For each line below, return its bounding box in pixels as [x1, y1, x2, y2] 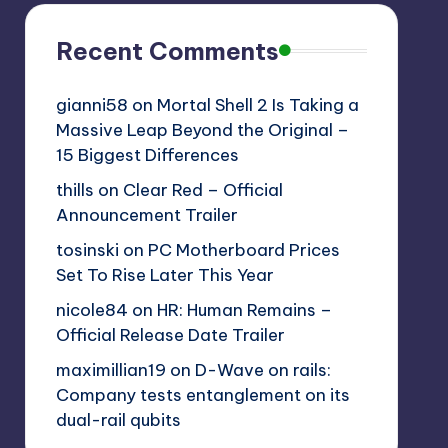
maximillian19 [55, 358, 166, 381]
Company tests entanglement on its [55, 383, 350, 406]
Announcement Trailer [55, 203, 238, 226]
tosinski [55, 238, 119, 261]
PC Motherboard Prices [147, 238, 340, 261]
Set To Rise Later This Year [55, 263, 274, 286]
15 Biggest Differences [55, 143, 239, 166]
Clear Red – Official [122, 178, 283, 201]
